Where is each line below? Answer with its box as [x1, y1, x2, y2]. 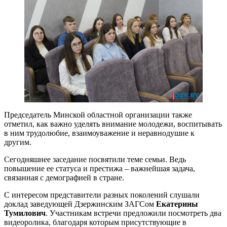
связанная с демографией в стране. [4, 173, 124, 182]
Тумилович [4, 209, 46, 218]
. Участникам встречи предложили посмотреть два [46, 209, 221, 218]
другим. [4, 138, 31, 147]
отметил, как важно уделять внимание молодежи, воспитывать [4, 120, 222, 129]
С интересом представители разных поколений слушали [4, 191, 200, 200]
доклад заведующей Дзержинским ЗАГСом [4, 200, 156, 209]
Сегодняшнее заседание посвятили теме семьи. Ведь [4, 155, 186, 164]
